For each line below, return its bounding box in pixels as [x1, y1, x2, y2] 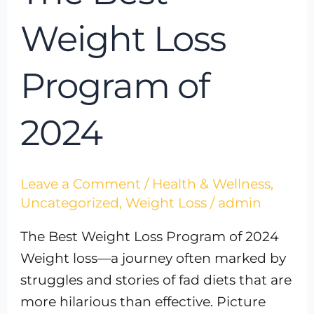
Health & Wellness [152, 175, 271, 192]
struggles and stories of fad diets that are [20, 271, 292, 288]
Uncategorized [20, 194, 120, 211]
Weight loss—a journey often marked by [20, 250, 287, 266]
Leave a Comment [20, 175, 142, 192]
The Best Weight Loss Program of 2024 [20, 228, 280, 245]
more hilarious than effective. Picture [20, 293, 266, 310]
